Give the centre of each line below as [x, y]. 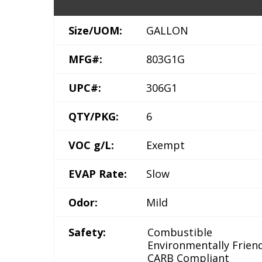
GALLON [167, 30]
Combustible [180, 232]
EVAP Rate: [98, 174]
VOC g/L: [91, 145]
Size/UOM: [95, 30]
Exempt [166, 145]
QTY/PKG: [94, 116]
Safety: [87, 232]
